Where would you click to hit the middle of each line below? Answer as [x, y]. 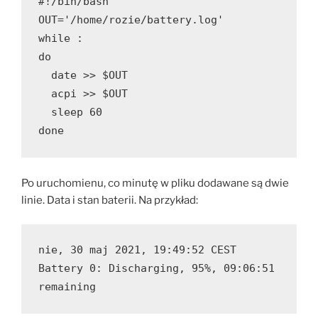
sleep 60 [77, 112]
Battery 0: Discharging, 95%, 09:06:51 [157, 269]
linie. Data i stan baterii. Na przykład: [110, 200]
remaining [67, 287]
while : [61, 38]
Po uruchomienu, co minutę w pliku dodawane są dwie [155, 183]
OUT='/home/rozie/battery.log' [131, 20]
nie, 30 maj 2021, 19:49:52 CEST [137, 250]
